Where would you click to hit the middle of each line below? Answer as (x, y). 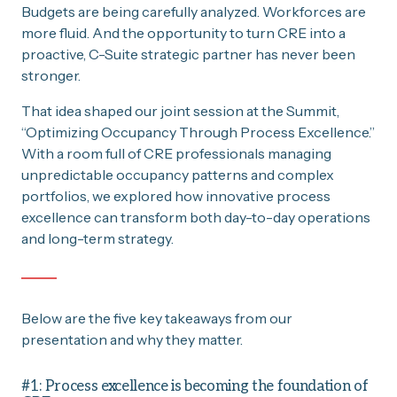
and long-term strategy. (97, 238)
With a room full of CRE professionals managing (176, 153)
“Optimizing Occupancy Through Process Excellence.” (198, 132)
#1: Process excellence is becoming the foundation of (195, 386)
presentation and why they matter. (132, 339)
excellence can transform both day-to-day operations (196, 217)
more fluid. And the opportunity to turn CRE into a (183, 32)
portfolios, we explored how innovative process (176, 195)
